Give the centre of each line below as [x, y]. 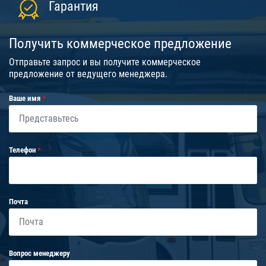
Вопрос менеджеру [39, 253]
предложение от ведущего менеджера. [88, 74]
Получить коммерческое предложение [120, 43]
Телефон [23, 150]
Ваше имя [26, 98]
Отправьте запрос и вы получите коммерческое [105, 62]
